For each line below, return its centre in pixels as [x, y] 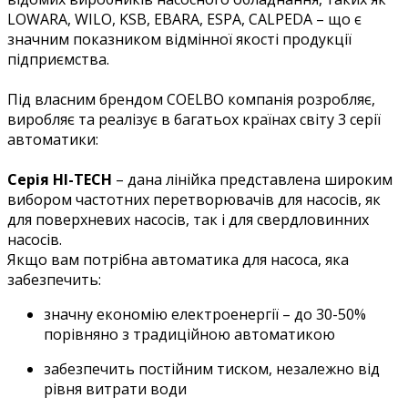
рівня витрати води [115, 388]
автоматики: [53, 139]
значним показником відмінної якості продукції [179, 39]
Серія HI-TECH [60, 179]
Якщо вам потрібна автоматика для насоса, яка [178, 259]
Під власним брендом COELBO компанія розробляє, [191, 99]
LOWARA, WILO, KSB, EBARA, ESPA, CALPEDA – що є [184, 19]
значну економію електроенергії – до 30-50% [205, 314]
